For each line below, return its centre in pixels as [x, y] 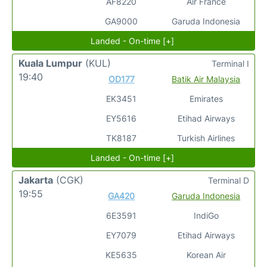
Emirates [206, 99]
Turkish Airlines [206, 138]
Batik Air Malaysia [206, 79]
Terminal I [230, 63]
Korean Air [206, 255]
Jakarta [36, 180]
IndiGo [206, 215]
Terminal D [229, 180]
